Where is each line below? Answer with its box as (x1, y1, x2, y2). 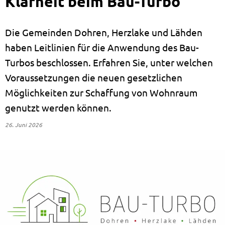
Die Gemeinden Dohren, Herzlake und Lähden (5, 26, 202, 38)
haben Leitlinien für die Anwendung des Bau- (5, 41, 199, 53)
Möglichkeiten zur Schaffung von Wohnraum (5, 86, 197, 98)
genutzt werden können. (5, 101, 111, 114)
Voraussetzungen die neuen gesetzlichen (5, 71, 182, 83)
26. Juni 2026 (5, 121, 45, 129)
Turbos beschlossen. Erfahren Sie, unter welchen (5, 56, 213, 68)
